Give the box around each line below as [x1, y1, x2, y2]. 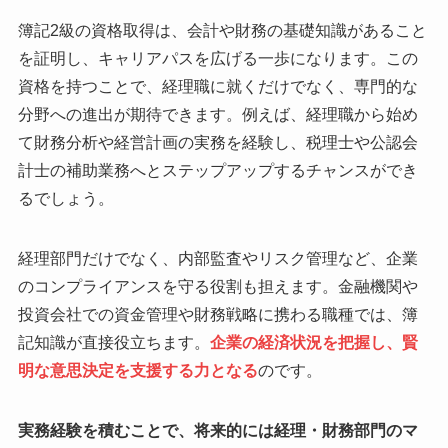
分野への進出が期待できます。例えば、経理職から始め [17, 105, 418, 123]
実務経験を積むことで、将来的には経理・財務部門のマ [17, 421, 418, 439]
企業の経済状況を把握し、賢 [209, 333, 418, 351]
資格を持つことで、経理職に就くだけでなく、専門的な [17, 77, 418, 95]
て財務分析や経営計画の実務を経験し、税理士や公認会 [17, 133, 418, 151]
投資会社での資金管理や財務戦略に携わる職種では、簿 [17, 305, 418, 323]
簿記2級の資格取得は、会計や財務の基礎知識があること [17, 21, 427, 39]
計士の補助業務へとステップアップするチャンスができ [17, 161, 418, 179]
